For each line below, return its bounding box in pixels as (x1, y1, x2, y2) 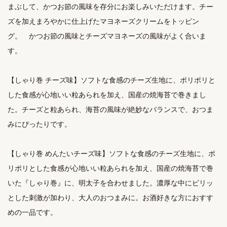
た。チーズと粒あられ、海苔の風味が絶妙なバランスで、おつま (8, 105, 213, 113)
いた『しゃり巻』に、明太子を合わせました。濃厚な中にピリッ (8, 178, 213, 187)
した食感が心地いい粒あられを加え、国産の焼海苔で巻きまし (8, 90, 206, 99)
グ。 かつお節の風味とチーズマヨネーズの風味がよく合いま (8, 31, 206, 40)
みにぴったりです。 (8, 120, 71, 128)
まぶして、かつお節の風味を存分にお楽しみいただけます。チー (8, 2, 213, 11)
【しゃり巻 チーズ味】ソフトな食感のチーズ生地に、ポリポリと (8, 75, 215, 84)
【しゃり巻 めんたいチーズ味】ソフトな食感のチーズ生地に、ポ (8, 149, 215, 158)
